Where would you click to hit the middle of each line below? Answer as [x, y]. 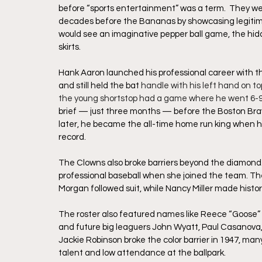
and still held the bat [100, 86]
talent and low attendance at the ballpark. [144, 253]
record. [73, 137]
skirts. [70, 47]
